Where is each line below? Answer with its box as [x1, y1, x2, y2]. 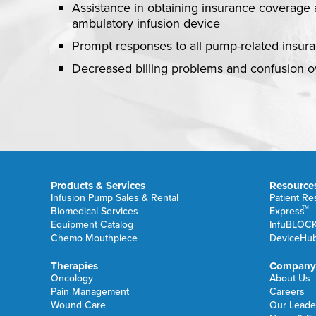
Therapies [51, 258, 98, 274]
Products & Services [51, 178, 145, 193]
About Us [269, 271, 310, 286]
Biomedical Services [51, 204, 138, 219]
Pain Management [51, 284, 129, 299]
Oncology [51, 271, 93, 286]
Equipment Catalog [51, 217, 133, 232]
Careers [269, 284, 305, 299]
